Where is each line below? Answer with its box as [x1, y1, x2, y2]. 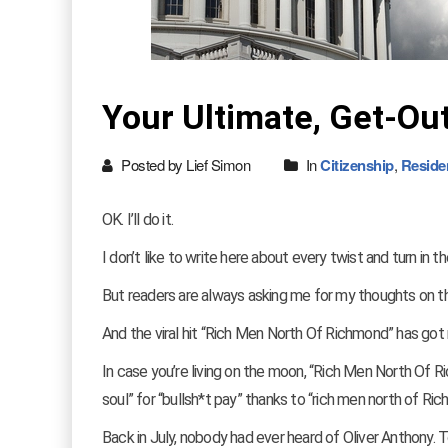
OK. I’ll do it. [102, 210, 173, 229]
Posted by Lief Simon [117, 154, 250, 175]
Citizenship [320, 154, 394, 176]
